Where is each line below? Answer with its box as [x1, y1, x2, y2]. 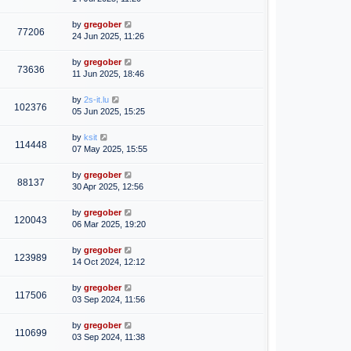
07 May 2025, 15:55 [72, 144, 147, 154]
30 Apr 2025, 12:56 [72, 182, 143, 192]
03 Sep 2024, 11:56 [72, 295, 145, 305]
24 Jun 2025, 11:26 [72, 31, 144, 42]
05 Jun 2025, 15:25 [72, 107, 145, 117]
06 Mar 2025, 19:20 [72, 219, 146, 230]
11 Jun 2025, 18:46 [72, 69, 144, 79]
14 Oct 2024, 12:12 [72, 257, 145, 267]
